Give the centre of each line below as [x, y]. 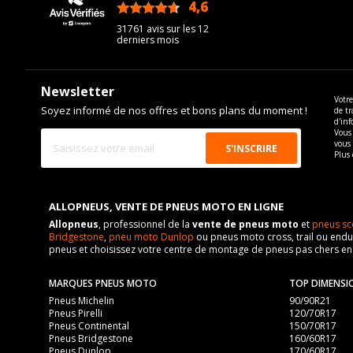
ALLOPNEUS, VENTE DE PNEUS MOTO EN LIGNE [166, 206]
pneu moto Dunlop [151, 237]
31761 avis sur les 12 [163, 29]
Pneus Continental [89, 326]
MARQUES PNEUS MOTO [103, 283]
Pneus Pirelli [76, 313]
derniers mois [148, 40]
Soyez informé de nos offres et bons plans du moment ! [174, 110]
